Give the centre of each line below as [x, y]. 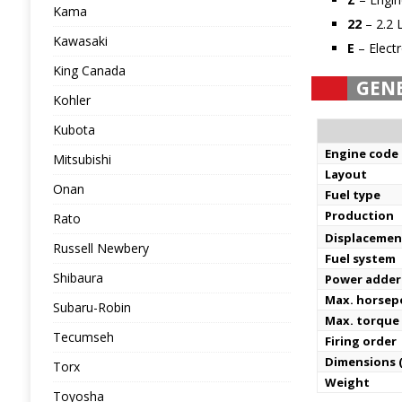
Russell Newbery [100, 248]
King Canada [89, 70]
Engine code [362, 153]
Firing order [361, 341]
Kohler [71, 100]
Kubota [74, 130]
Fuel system [361, 258]
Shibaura [78, 278]
